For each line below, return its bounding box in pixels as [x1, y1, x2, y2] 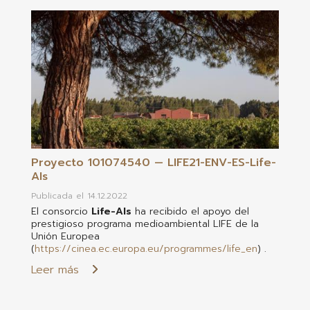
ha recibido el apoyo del [131, 203, 249, 219]
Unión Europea [30, 228, 100, 244]
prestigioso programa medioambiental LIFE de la [30, 216, 259, 231]
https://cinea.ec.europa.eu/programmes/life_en [34, 241, 257, 256]
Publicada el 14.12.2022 [30, 189, 127, 202]
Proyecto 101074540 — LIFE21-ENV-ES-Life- [30, 154, 276, 171]
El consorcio [30, 203, 91, 219]
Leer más [30, 261, 79, 278]
